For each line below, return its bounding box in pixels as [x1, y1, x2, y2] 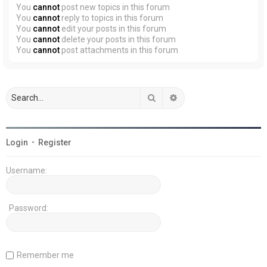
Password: [9, 203, 48, 213]
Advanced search [178, 92, 244, 102]
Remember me [17, 250, 74, 260]
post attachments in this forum [60, 45, 178, 55]
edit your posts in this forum [60, 23, 166, 33]
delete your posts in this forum [60, 34, 176, 44]
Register [38, 137, 72, 147]
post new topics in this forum [60, 2, 170, 12]
